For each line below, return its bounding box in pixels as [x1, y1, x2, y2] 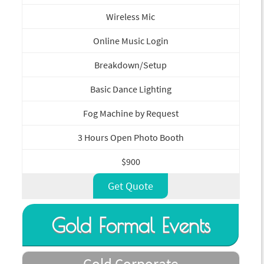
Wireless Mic [106, 11, 155, 23]
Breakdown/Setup [94, 59, 167, 71]
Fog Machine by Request [82, 107, 179, 120]
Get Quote [108, 179, 153, 193]
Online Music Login [93, 35, 169, 47]
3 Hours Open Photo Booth [77, 131, 184, 144]
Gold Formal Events [51, 213, 210, 237]
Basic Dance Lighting [90, 83, 171, 95]
